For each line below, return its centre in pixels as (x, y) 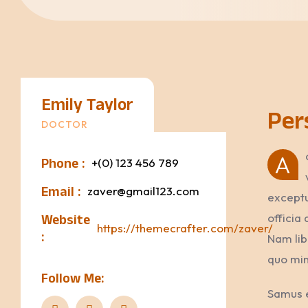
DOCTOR (65, 124)
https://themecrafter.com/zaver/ (185, 228)
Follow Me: (73, 280)
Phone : (63, 165)
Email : (61, 193)
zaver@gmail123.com (143, 191)
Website (66, 221)
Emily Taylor (87, 107)
